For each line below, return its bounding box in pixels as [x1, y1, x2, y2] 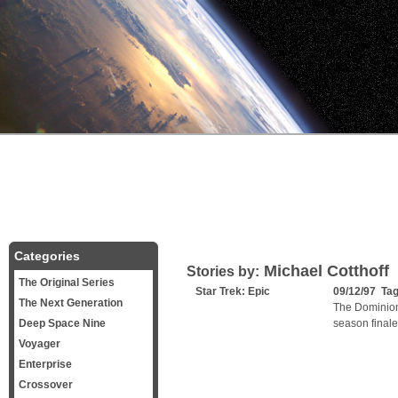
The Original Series [19, 276, 115, 289]
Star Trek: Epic [195, 285, 270, 298]
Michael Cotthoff [259, 262, 389, 280]
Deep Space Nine [19, 317, 106, 330]
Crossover [19, 378, 73, 391]
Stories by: [187, 264, 259, 279]
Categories [14, 249, 80, 263]
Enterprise [19, 358, 72, 370]
